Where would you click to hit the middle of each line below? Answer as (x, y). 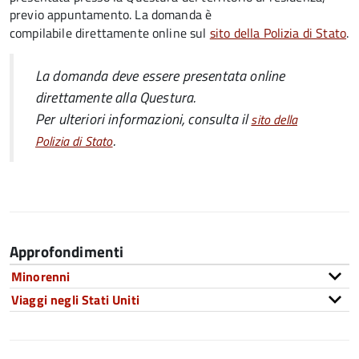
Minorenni (41, 276)
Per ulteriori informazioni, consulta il (143, 119)
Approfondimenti (67, 252)
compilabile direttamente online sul (110, 33)
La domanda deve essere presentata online (160, 75)
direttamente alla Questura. (117, 97)
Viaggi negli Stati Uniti (75, 300)
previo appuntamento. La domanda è (111, 14)
